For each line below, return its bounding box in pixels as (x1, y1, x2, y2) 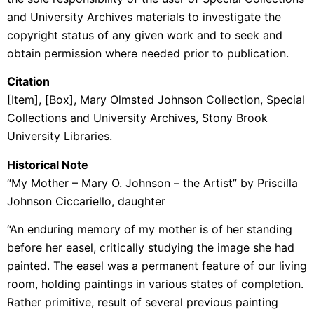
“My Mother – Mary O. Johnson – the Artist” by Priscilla (7, 175, 298, 190)
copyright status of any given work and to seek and (7, 28, 282, 43)
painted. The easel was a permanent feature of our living (7, 259, 307, 273)
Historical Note (7, 157, 88, 172)
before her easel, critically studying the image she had (7, 240, 294, 255)
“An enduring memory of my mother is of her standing (7, 222, 292, 237)
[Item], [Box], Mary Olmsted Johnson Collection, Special (7, 93, 305, 107)
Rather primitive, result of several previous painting (7, 295, 278, 310)
